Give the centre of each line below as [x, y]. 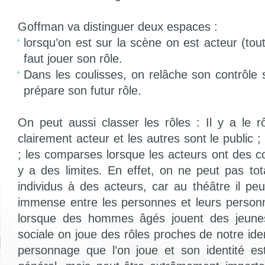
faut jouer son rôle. [73, 59]
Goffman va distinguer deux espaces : [118, 27]
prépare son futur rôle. [83, 91]
